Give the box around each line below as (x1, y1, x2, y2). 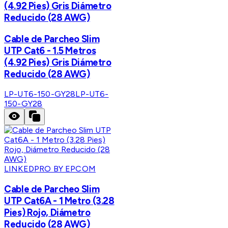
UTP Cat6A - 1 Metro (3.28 (4, 195, 115, 207)
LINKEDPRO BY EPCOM (4, 164, 96, 174)
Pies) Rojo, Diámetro (4, 207, 91, 219)
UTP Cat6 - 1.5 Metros (4, 44, 96, 56)
